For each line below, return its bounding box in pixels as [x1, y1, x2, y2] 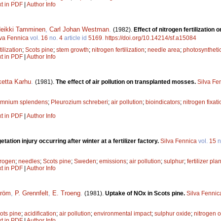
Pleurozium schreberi [51, 98, 108, 106]
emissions [99, 157, 126, 165]
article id [63, 34, 88, 41]
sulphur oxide [154, 210, 191, 217]
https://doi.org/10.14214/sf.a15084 [105, 34, 196, 41]
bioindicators [146, 98, 180, 106]
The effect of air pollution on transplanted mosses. [56, 78, 197, 85]
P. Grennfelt [15, 189, 48, 197]
